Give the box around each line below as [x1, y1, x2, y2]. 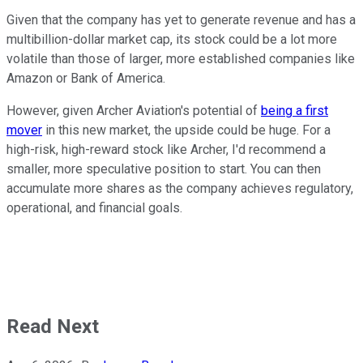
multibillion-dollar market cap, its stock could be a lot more [6, 31, 337, 47]
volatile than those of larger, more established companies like [6, 50, 355, 66]
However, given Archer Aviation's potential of [6, 102, 261, 118]
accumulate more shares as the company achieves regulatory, [6, 180, 353, 196]
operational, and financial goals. [6, 199, 182, 216]
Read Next [6, 314, 99, 338]
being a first [261, 102, 328, 118]
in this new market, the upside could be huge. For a [42, 122, 331, 138]
